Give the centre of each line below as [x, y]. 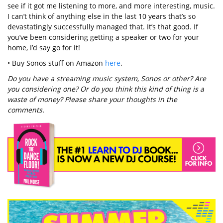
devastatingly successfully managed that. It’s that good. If [103, 26]
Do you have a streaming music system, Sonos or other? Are [107, 78]
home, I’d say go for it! [44, 47]
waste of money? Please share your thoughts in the [92, 99]
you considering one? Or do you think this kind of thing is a [106, 89]
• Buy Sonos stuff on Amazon [56, 63]
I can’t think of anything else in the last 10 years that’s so [102, 16]
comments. [26, 110]
